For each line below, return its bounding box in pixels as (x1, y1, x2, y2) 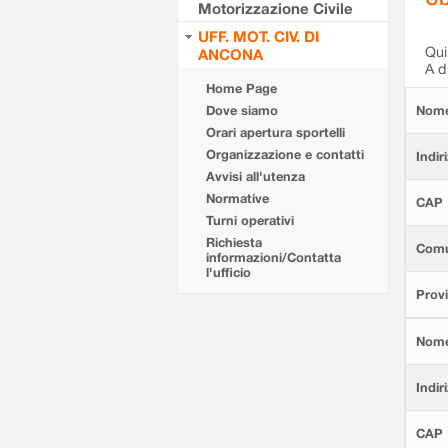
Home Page (206, 81, 277, 96)
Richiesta (206, 235, 262, 250)
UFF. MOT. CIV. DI (198, 27, 319, 45)
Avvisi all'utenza (206, 169, 305, 184)
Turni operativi (206, 213, 294, 228)
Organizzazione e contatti (206, 147, 364, 162)
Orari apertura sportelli (206, 125, 345, 140)
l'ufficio (206, 265, 251, 280)
